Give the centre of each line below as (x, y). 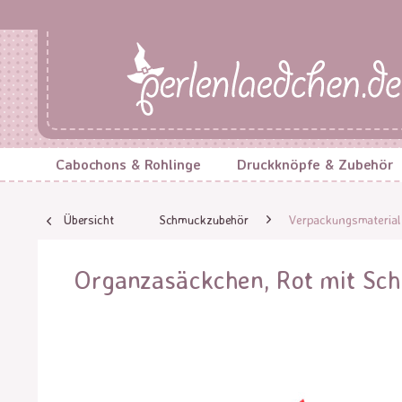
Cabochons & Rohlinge (128, 164)
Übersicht (88, 219)
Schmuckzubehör (204, 219)
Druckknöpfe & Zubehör (315, 164)
